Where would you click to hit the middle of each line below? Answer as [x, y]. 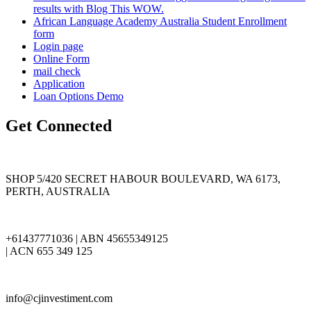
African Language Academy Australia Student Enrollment [160, 22]
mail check [57, 72]
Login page [58, 47]
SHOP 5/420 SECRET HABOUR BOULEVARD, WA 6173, [143, 178]
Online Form [61, 59]
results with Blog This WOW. [99, 9]
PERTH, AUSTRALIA [58, 191]
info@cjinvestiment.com [59, 298]
